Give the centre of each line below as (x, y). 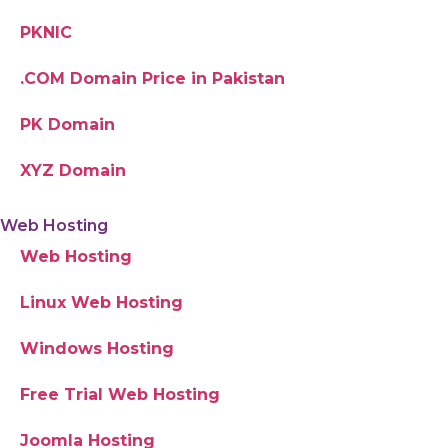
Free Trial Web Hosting (120, 394)
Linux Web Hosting (101, 302)
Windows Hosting (97, 348)
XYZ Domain (73, 170)
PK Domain (67, 124)
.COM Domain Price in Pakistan (152, 78)
